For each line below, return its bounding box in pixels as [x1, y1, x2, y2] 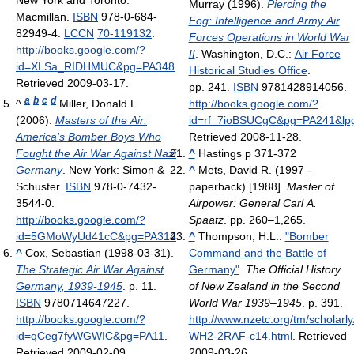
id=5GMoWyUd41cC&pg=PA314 [16, 230, 176, 243]
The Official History [245, 263, 341, 277]
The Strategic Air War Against [16, 263, 164, 277]
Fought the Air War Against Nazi [16, 147, 176, 160]
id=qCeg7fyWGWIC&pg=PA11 [16, 330, 164, 343]
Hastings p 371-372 [194, 147, 296, 160]
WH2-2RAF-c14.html [188, 330, 292, 343]
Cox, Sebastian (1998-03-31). [25, 247, 174, 260]
